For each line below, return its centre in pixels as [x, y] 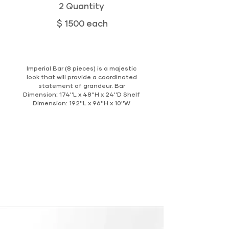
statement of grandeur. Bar [82, 86]
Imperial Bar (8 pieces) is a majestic [82, 68]
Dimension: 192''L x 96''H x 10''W [82, 103]
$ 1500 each [82, 23]
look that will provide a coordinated [82, 77]
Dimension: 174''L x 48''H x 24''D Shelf [82, 94]
